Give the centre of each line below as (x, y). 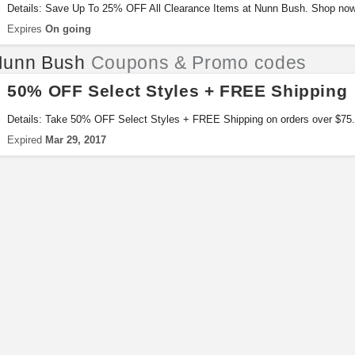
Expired (26, 140)
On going (68, 29)
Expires (26, 29)
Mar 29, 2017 (76, 140)
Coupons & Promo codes (196, 63)
